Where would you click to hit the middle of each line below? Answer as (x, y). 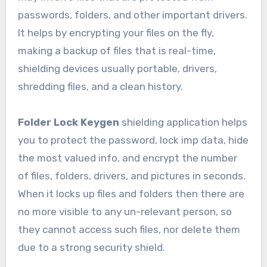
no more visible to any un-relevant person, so (125, 212)
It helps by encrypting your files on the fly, (116, 33)
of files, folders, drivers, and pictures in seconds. (131, 176)
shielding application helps (183, 122)
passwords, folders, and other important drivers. (132, 15)
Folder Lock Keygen (68, 122)
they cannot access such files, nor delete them (129, 230)
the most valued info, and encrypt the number (127, 158)
